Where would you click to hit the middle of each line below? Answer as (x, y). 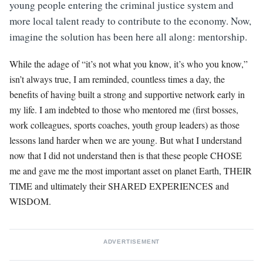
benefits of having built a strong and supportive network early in (127, 94)
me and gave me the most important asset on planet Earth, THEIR (131, 170)
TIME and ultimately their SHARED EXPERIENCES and (119, 186)
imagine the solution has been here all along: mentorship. (128, 36)
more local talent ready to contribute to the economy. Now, (130, 21)
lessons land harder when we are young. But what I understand (126, 140)
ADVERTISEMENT (131, 241)
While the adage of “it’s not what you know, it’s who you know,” (129, 63)
